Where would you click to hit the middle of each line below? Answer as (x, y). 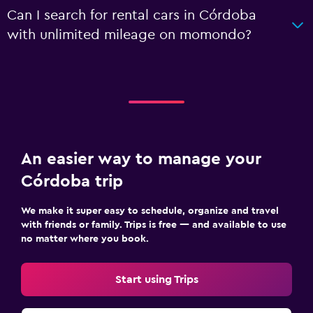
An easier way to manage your (141, 159)
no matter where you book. (85, 239)
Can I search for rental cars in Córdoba (132, 15)
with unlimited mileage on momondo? (129, 35)
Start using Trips (156, 279)
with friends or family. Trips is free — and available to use (154, 225)
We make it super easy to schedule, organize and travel (150, 211)
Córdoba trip (72, 181)
